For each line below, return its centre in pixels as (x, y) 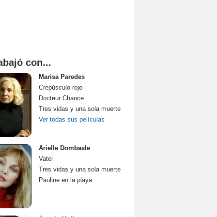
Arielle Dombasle (64, 148)
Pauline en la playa (65, 180)
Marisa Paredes (62, 77)
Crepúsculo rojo (61, 87)
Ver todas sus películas (72, 119)
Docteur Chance (61, 98)
